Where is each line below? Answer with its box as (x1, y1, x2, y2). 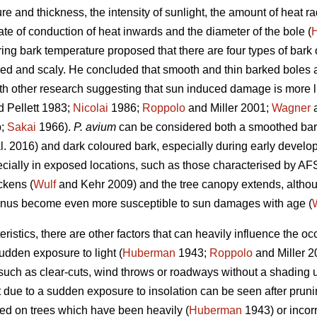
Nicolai (73, 102, 108, 115)
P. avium (74, 121, 116, 134)
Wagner (272, 102, 311, 115)
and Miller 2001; (185, 102, 272, 115)
